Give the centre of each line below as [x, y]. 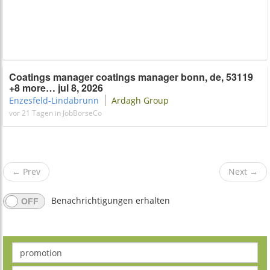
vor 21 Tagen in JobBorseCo [55, 113]
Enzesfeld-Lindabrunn [54, 100]
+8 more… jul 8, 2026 [56, 88]
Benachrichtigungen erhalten [111, 200]
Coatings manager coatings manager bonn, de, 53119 [131, 77]
